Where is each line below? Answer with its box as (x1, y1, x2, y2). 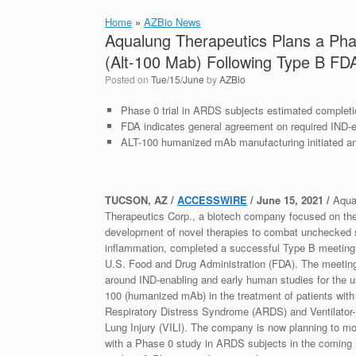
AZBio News (144, 14, 201, 29)
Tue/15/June (151, 72, 204, 86)
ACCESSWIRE (177, 192, 247, 207)
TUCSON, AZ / (105, 192, 177, 207)
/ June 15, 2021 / (247, 192, 333, 207)
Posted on (111, 72, 151, 86)
